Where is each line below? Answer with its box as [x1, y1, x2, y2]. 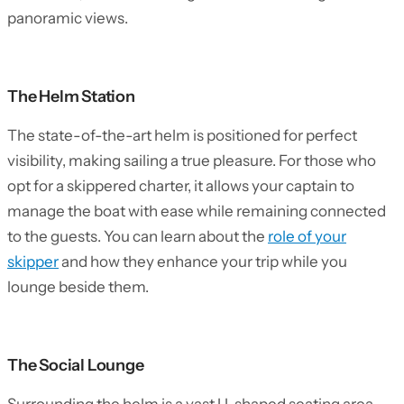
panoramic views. [7, 9, 128, 27]
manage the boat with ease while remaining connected [7, 202, 386, 220]
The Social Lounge [7, 355, 144, 375]
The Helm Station [7, 87, 135, 106]
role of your [268, 227, 346, 245]
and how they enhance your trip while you [59, 252, 347, 271]
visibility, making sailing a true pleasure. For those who [7, 151, 376, 170]
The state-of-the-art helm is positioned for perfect [7, 126, 357, 144]
